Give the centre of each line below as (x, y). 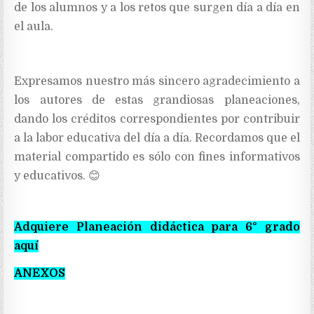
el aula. (34, 27)
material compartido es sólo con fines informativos (157, 157)
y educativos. (52, 176)
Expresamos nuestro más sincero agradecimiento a (157, 82)
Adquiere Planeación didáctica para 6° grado (157, 227)
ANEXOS (40, 274)
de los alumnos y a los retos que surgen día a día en (157, 8)
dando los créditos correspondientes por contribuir (157, 120)
